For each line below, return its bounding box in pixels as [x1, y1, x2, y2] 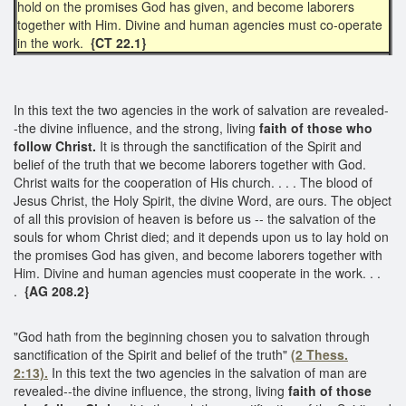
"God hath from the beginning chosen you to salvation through [14, 326, 370, 345]
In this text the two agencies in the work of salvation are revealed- [14, 100, 389, 119]
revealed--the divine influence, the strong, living [14, 381, 288, 400]
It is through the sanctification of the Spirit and [96, 136, 362, 155]
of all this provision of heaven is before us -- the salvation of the [14, 208, 376, 227]
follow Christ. [14, 136, 96, 155]
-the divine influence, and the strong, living [14, 118, 259, 137]
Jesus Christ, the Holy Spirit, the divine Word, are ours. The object [14, 190, 391, 209]
